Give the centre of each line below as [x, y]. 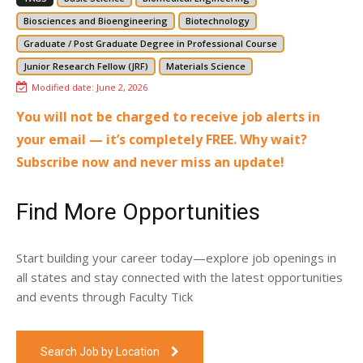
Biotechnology [218, 20]
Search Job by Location [100, 352]
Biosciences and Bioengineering [96, 20]
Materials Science [206, 66]
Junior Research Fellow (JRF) [86, 66]
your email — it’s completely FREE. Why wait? [162, 139]
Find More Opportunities [138, 211]
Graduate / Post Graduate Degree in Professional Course [150, 43]
